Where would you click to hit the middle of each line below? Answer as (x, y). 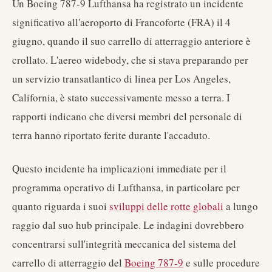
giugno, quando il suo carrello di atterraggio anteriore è (131, 41)
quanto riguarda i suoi (61, 206)
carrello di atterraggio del (68, 263)
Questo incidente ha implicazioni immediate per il (119, 168)
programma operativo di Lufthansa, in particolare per (126, 187)
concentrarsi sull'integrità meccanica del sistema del (124, 244)
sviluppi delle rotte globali (166, 206)
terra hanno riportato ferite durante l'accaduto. (111, 135)
